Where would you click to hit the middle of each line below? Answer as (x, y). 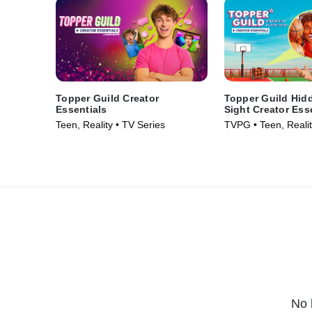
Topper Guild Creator (107, 99)
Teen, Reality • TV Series (110, 125)
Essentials (81, 110)
